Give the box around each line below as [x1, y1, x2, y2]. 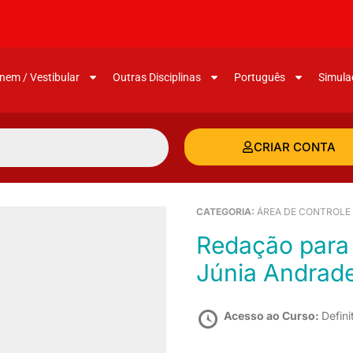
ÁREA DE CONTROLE [257, 205, 351, 217]
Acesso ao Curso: [224, 308, 322, 322]
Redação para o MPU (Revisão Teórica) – [196, 230, 212, 259]
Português [233, 71, 285, 84]
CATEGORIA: [196, 205, 258, 217]
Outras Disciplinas [112, 71, 201, 84]
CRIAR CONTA [254, 139, 336, 154]
